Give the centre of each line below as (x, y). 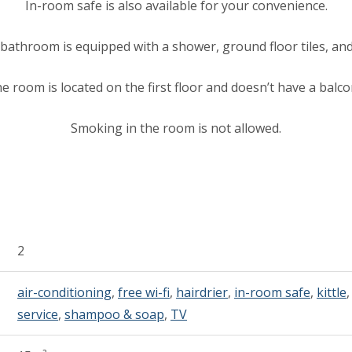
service (38, 314)
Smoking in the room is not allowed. (176, 128)
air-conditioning (64, 292)
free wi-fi (144, 292)
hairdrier (202, 292)
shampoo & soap (114, 314)
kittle (332, 292)
